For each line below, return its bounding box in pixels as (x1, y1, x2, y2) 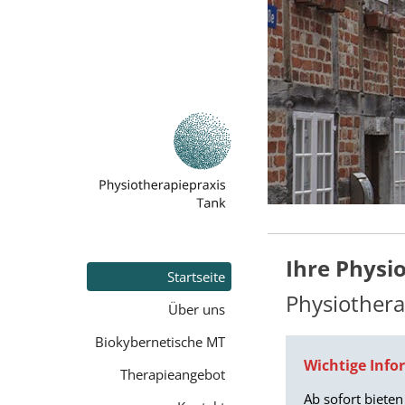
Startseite (166, 268, 225, 286)
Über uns (167, 300, 225, 318)
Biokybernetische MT (94, 333, 225, 351)
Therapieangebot (119, 365, 225, 383)
